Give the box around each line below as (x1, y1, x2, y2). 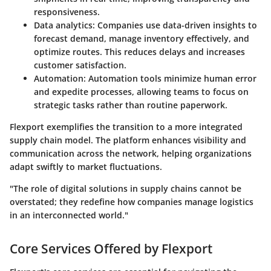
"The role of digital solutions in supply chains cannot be (10, 183, 241, 194)
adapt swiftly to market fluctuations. (10, 161, 162, 172)
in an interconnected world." (10, 209, 128, 221)
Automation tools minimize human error (86, 73, 256, 84)
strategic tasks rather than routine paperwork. (34, 99, 227, 111)
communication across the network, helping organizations (10, 148, 252, 159)
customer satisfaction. (34, 59, 126, 71)
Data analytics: (34, 19, 95, 31)
